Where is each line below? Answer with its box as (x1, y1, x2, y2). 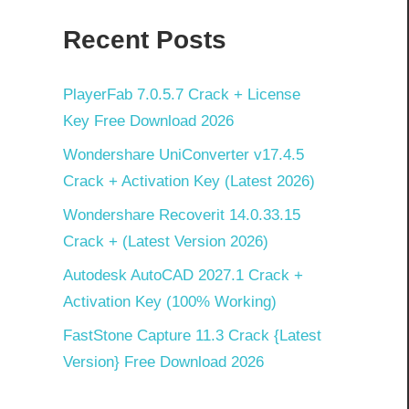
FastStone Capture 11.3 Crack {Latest (62, 326, 321, 344)
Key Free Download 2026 (62, 111, 234, 130)
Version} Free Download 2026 (62, 352, 264, 371)
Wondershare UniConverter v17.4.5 (62, 145, 304, 163)
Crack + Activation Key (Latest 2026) (62, 172, 315, 190)
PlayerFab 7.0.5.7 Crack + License (62, 85, 300, 103)
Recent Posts (62, 26, 226, 55)
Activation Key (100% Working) (62, 292, 277, 310)
